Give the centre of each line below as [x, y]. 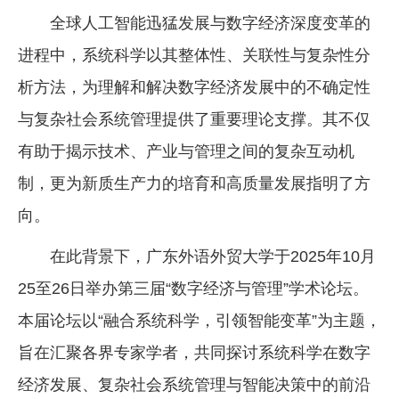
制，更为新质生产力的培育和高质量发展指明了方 [194, 184]
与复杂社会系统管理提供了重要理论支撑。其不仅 [194, 120]
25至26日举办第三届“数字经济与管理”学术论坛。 [193, 289]
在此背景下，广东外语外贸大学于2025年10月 [213, 257]
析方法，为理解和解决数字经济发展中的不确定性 [194, 88]
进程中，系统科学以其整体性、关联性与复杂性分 [194, 56]
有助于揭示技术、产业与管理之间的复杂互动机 [186, 152]
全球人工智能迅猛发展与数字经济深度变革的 [210, 24]
